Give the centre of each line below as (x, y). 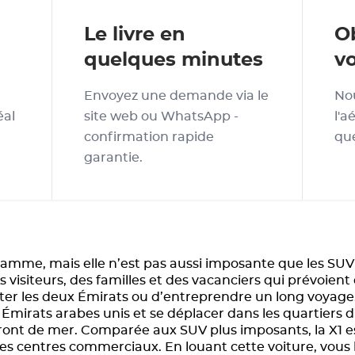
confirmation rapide (149, 137)
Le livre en (135, 35)
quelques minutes (174, 60)
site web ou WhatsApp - (161, 116)
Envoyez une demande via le (176, 96)
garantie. (113, 158)
